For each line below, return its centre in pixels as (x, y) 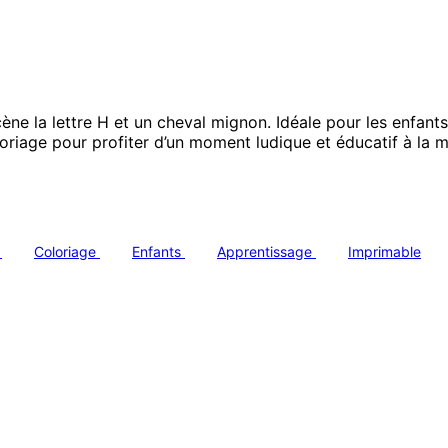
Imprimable (384, 252)
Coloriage (67, 252)
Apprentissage (266, 252)
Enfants (158, 252)
